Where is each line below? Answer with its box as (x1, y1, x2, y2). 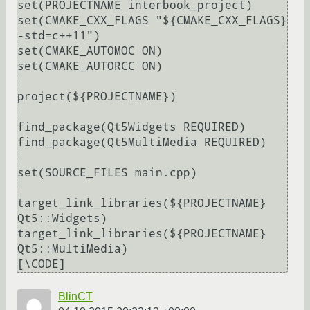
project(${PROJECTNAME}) (17, 90, 176, 104)
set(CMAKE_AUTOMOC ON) (17, 44, 163, 58)
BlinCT (58, 291, 93, 303)
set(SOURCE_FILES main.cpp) (17, 166, 197, 180)
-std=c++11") (17, 29, 100, 43)
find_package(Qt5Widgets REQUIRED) (17, 120, 246, 134)
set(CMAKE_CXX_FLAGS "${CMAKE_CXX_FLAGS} (17, 14, 287, 28)
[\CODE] (17, 257, 66, 271)
